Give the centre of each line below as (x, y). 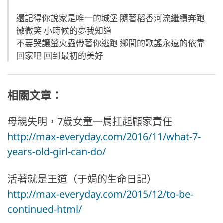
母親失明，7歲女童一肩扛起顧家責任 (90, 122)
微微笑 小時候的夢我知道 (64, 31)
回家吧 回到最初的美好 (60, 56)
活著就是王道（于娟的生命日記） (82, 179)
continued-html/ (45, 209)
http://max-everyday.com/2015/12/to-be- (100, 194)
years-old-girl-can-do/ (56, 152)
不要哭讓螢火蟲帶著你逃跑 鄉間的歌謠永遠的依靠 (111, 43)
